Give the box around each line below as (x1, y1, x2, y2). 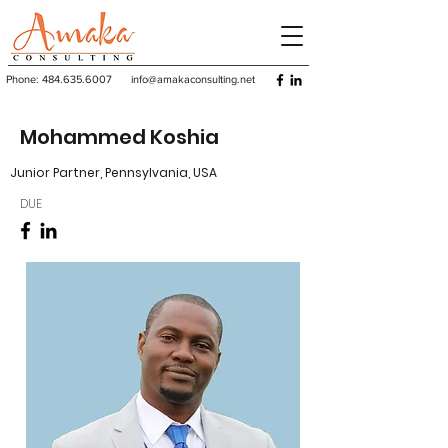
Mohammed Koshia (20, 123, 219, 151)
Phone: (6, 73, 42, 85)
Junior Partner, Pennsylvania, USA (10, 164, 217, 181)
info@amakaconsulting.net (131, 73, 255, 85)
